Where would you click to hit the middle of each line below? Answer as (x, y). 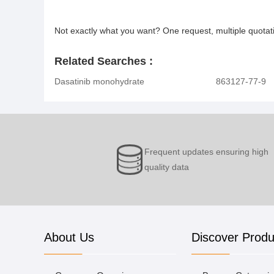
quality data (167, 167)
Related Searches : (104, 61)
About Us (69, 237)
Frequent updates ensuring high (207, 152)
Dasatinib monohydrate (99, 81)
